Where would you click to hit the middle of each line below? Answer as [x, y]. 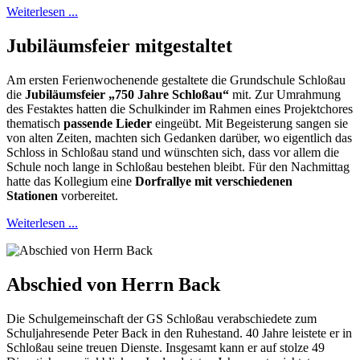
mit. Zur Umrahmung [285, 95]
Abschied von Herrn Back [113, 284]
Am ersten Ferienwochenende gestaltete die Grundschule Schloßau [176, 80]
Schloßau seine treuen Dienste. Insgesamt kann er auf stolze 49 [166, 347]
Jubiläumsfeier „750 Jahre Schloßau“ [127, 95]
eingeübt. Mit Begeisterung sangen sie [250, 124]
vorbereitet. [88, 196]
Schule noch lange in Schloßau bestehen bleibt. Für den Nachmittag [178, 167]
